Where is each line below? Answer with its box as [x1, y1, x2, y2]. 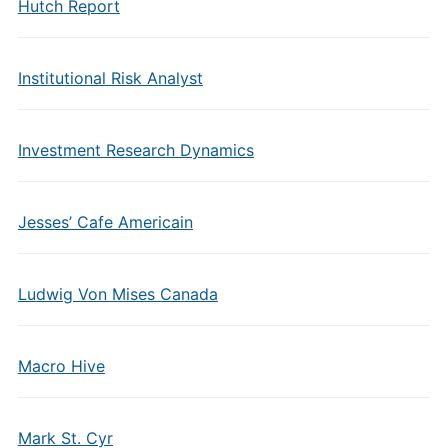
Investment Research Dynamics [17, 140, 254, 160]
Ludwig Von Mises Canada [17, 284, 218, 304]
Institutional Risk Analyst [17, 68, 203, 88]
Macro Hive [17, 356, 105, 376]
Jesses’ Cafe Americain [17, 212, 193, 232]
